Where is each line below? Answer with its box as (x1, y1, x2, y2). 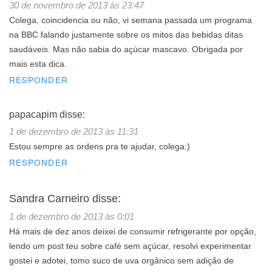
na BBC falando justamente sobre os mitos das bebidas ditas (9, 30, 243, 40)
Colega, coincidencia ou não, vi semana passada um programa (9, 16, 252, 25)
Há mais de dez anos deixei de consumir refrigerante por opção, (9, 227, 256, 237)
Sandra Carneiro (9, 192, 89, 205)
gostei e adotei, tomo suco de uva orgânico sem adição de (9, 256, 234, 266)
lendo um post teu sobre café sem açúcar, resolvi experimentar (9, 242, 251, 251)
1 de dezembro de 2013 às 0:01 (9, 211, 134, 222)
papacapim (9, 109, 57, 120)
